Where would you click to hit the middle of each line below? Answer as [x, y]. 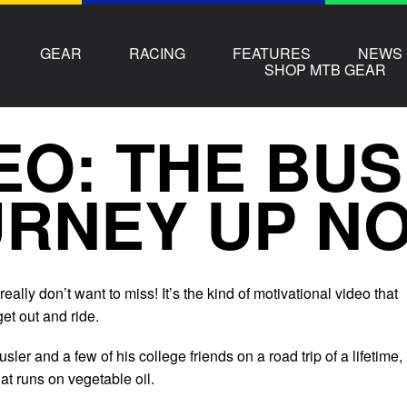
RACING [158, 53]
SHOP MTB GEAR [326, 69]
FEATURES [272, 53]
